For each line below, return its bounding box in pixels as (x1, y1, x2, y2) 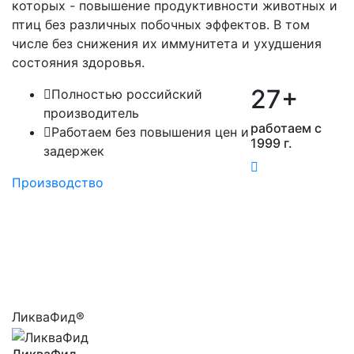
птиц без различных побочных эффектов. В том (12, 16, 310, 32)
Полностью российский (51, 85, 202, 102)
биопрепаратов (81, 269, 273, 301)
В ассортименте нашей (33, 209, 321, 241)
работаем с (250, 119, 322, 136)
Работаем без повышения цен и (51, 123, 249, 140)
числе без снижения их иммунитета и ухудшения (12, 35, 322, 51)
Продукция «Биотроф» (109, 193, 253, 209)
